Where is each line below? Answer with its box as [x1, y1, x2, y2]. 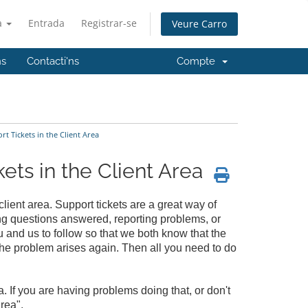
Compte [177, 55, 221, 67]
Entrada [28, 16, 65, 30]
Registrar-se [81, 16, 137, 30]
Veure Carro [172, 17, 227, 31]
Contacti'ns [27, 55, 79, 67]
